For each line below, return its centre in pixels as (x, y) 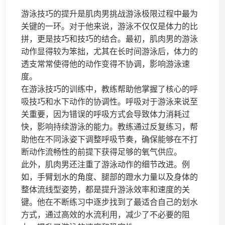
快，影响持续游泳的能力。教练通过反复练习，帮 (109, 127)
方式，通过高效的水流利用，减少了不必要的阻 (105, 214)
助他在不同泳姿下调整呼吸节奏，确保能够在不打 (109, 139)
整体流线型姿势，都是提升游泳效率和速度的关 (105, 189)
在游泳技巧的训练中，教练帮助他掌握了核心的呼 (109, 89)
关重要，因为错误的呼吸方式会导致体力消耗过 (105, 114)
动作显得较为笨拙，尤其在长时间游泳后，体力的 (109, 51)
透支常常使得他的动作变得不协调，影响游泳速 (105, 64)
